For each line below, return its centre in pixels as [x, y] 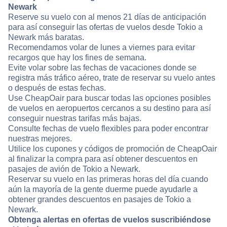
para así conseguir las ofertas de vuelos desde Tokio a [105, 27]
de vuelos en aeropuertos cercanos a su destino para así [109, 108]
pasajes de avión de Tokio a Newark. [74, 169]
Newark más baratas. [46, 37]
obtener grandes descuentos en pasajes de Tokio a [100, 200]
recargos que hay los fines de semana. [77, 58]
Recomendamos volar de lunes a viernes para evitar [102, 48]
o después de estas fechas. [57, 88]
